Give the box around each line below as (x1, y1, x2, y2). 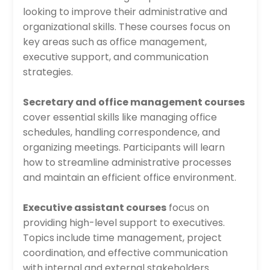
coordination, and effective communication (23, 246, 228, 260)
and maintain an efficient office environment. (23, 171, 237, 184)
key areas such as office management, (23, 35, 207, 49)
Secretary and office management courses (23, 95, 245, 109)
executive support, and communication (23, 50, 209, 64)
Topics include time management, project (23, 231, 222, 245)
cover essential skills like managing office (23, 110, 218, 124)
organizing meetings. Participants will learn (23, 140, 225, 154)
